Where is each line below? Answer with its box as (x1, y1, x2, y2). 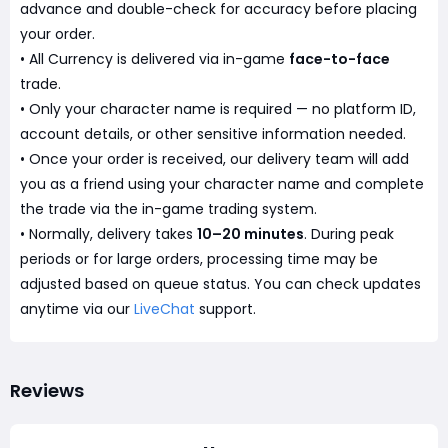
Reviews (10, 378, 84, 403)
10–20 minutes (197, 224, 304, 244)
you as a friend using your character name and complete (20, 174, 424, 194)
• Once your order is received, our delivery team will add (20, 149, 409, 169)
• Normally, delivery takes (20, 224, 197, 244)
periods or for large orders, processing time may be (20, 249, 378, 269)
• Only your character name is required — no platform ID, (20, 99, 416, 119)
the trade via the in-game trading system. (20, 199, 317, 219)
